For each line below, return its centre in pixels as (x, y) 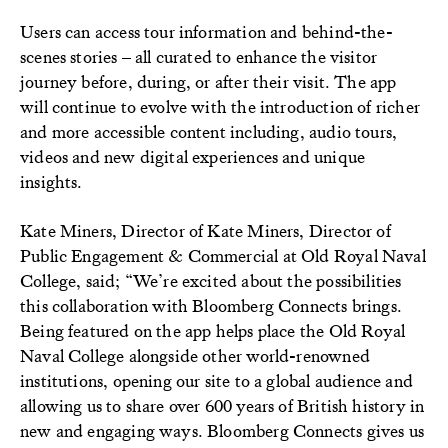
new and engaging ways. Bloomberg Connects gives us (222, 430)
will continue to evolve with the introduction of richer (220, 106)
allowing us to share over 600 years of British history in (222, 405)
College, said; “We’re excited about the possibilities (211, 280)
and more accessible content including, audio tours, (209, 131)
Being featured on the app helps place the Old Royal (213, 330)
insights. (53, 181)
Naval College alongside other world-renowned (195, 355)
